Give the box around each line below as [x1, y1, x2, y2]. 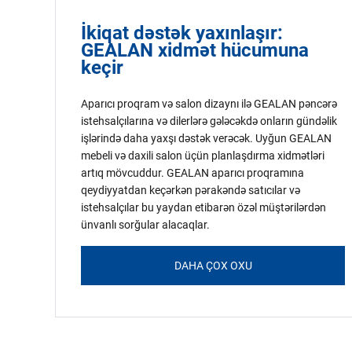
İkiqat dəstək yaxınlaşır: [81, 22, 283, 44]
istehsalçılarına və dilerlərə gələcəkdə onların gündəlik [81, 115, 337, 127]
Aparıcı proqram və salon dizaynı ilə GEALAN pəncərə [81, 97, 337, 110]
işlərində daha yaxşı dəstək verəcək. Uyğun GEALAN [81, 132, 332, 145]
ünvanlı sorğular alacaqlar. [81, 218, 210, 231]
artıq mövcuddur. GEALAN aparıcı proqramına [81, 167, 304, 179]
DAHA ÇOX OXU [174, 259, 252, 272]
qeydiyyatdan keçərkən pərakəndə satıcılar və [81, 184, 300, 196]
